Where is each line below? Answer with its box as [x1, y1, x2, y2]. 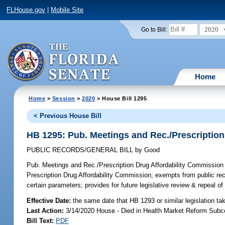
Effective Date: [27, 196, 73, 204]
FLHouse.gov [7, 6, 46, 14]
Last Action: [27, 206, 64, 214]
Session [52, 95, 75, 101]
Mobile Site [51, 6, 84, 14]
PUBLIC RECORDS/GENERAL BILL [27, 146, 136, 154]
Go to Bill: [141, 26, 167, 33]
